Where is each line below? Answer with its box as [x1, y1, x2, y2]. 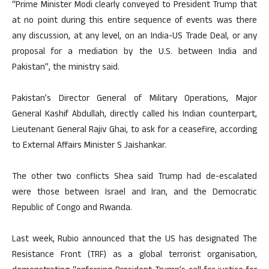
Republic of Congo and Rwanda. [12, 201, 132, 216]
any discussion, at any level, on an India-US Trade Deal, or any [12, 29, 257, 44]
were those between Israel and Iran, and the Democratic [12, 185, 257, 201]
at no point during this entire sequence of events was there [12, 13, 257, 29]
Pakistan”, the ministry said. [12, 60, 119, 76]
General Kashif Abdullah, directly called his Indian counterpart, [12, 107, 257, 122]
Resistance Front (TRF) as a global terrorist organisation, [12, 247, 257, 263]
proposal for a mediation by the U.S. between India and [12, 44, 257, 60]
